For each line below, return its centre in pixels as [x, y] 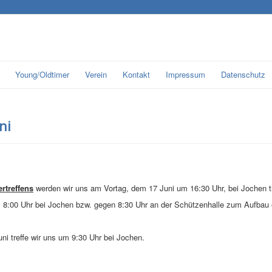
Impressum [185, 74]
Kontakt [136, 74]
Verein [96, 74]
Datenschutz [243, 74]
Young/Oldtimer [42, 74]
